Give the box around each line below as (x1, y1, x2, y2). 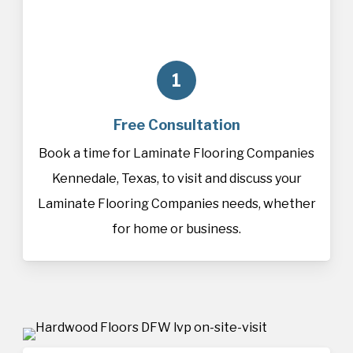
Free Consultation (113, 116, 240, 133)
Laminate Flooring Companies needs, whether (37, 195, 316, 211)
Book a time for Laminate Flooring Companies (39, 145, 314, 161)
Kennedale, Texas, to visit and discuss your (51, 170, 302, 186)
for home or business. (112, 221, 241, 236)
